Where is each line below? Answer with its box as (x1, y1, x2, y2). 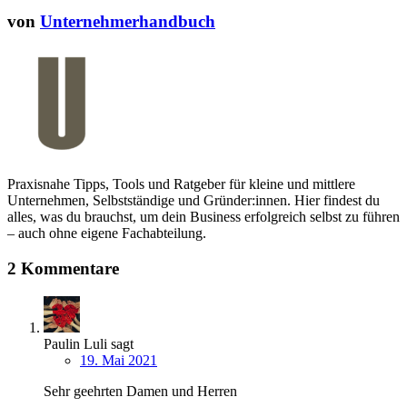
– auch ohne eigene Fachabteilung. (7, 225, 206, 242)
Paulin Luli (44, 335, 111, 352)
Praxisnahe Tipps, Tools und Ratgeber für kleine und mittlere (7, 176, 355, 193)
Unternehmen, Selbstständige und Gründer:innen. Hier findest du (7, 193, 380, 209)
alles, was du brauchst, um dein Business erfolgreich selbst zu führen (7, 209, 400, 225)
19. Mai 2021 (80, 352, 157, 368)
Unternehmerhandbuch (40, 12, 215, 32)
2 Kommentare (7, 258, 119, 278)
